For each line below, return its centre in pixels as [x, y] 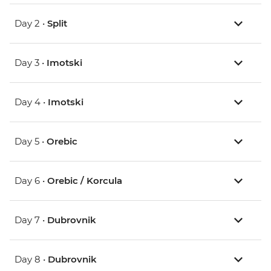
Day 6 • [31, 181]
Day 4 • [31, 102]
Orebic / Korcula [85, 181]
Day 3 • [31, 63]
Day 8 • [31, 260]
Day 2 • [31, 24]
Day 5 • [31, 142]
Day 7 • [31, 220]
